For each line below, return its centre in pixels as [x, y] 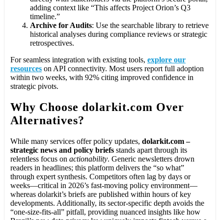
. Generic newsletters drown [151, 159]
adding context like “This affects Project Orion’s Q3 [110, 7]
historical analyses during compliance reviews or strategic [119, 34]
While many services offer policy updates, [76, 141]
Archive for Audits [61, 25]
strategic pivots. [34, 86]
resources [26, 68]
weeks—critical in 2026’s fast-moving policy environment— [104, 185]
